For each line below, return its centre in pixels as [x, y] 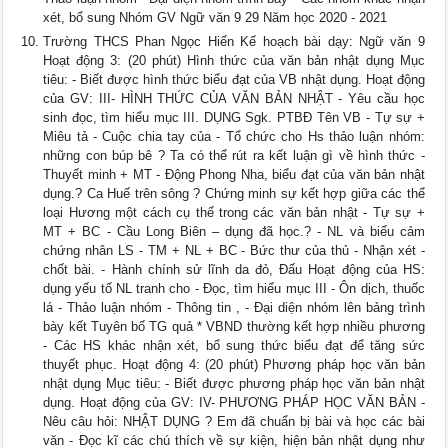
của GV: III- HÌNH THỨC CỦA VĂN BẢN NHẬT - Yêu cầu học [234, 99]
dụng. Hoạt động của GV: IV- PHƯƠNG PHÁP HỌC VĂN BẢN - [234, 403]
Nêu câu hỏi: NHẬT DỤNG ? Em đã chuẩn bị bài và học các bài [234, 422]
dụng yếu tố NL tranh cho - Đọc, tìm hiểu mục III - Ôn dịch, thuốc [234, 289]
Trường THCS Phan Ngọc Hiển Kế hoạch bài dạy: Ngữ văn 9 [234, 42]
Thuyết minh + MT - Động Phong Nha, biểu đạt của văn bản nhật [234, 175]
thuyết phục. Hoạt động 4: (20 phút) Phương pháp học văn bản [234, 365]
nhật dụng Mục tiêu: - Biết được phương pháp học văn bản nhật [234, 384]
